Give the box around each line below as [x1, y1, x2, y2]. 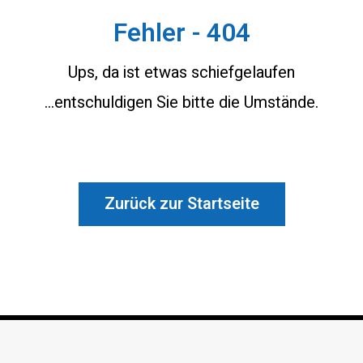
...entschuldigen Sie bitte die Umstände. [45, 91, 318, 114]
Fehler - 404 [113, 14, 250, 52]
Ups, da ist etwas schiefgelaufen [68, 61, 295, 84]
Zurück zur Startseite [104, 192, 259, 216]
